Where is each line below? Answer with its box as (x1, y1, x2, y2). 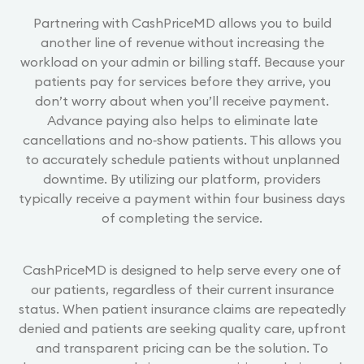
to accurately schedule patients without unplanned (24, 150, 340, 167)
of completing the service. (102, 209, 262, 226)
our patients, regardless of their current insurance (30, 280, 334, 297)
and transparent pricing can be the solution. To (36, 339, 328, 356)
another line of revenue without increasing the (40, 33, 324, 50)
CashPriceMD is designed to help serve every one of (23, 261, 341, 278)
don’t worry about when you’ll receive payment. (35, 92, 329, 109)
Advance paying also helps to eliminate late (46, 111, 318, 128)
